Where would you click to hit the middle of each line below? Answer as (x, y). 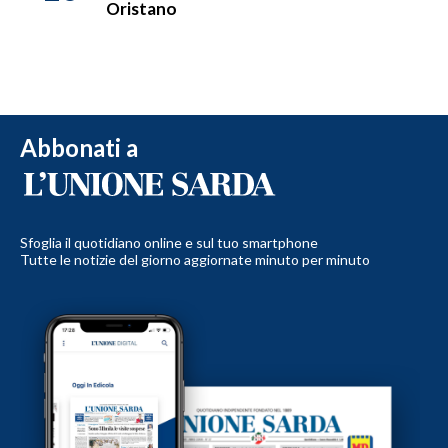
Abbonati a (79, 148)
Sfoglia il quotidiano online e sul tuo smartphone (169, 243)
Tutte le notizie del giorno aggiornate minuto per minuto (195, 260)
